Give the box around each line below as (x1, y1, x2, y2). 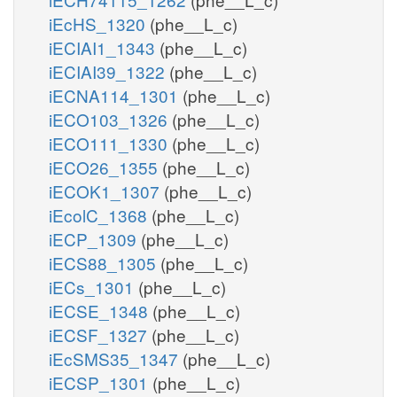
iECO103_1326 (49, 106, 172, 131)
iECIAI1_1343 (49, 35, 160, 59)
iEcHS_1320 (49, 11, 150, 35)
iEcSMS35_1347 (49, 346, 183, 370)
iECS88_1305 (49, 250, 160, 275)
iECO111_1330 (49, 130, 172, 155)
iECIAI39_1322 (49, 58, 169, 83)
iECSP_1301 (49, 370, 152, 394)
